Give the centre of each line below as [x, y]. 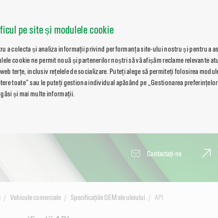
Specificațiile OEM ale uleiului [108, 197]
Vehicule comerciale [35, 197]
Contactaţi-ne [164, 154]
